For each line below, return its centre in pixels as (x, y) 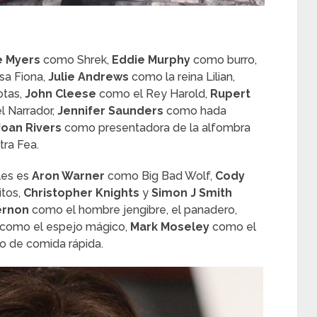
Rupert (230, 94)
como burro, (224, 60)
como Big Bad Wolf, (160, 176)
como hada (195, 111)
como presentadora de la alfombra (156, 128)
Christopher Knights (81, 193)
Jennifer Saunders (110, 111)
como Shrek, (76, 60)
